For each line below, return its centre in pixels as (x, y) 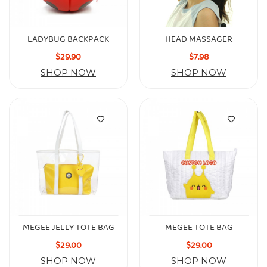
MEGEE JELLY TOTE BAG (68, 228)
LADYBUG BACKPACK (68, 39)
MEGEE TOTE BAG (199, 228)
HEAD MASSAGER (199, 39)
